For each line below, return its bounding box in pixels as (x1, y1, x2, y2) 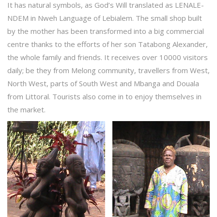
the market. (7, 105, 46, 115)
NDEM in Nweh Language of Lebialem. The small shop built (7, 13, 202, 23)
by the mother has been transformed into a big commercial (7, 26, 204, 36)
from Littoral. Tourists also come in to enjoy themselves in (7, 92, 201, 102)
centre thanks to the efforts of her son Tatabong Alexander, (7, 39, 208, 49)
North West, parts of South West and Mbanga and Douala (7, 78, 199, 89)
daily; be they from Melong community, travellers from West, (7, 65, 210, 76)
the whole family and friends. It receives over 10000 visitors (7, 52, 208, 62)
